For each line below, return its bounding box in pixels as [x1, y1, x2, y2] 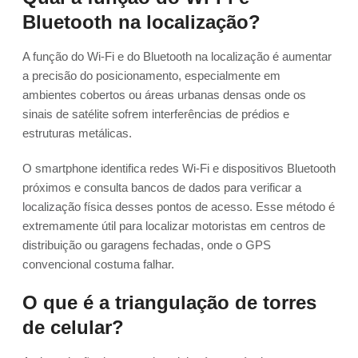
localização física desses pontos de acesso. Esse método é [22, 200, 335, 214]
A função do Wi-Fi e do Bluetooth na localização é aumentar [22, 50, 332, 64]
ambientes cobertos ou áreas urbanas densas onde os [22, 88, 306, 102]
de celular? [22, 316, 124, 339]
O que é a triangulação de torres [22, 292, 316, 314]
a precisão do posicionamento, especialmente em [22, 69, 280, 83]
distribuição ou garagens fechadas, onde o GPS [22, 238, 271, 253]
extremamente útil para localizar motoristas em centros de [22, 219, 325, 233]
